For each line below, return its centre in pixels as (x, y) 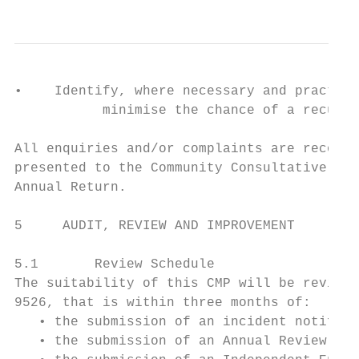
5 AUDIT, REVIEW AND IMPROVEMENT (155, 226)
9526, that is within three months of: (163, 303)
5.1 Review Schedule (115, 264)
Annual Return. (71, 188)
